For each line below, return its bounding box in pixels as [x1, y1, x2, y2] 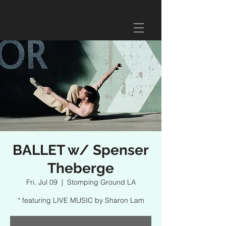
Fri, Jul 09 [26, 178, 58, 187]
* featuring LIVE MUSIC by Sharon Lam [17, 196, 144, 205]
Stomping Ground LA [67, 178, 136, 187]
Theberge [47, 160, 114, 177]
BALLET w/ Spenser [13, 142, 149, 158]
